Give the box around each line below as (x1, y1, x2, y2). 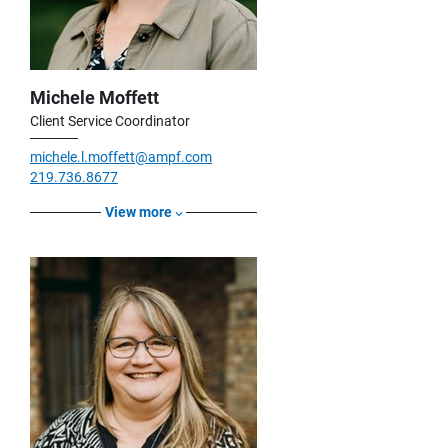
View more (105, 204, 172, 221)
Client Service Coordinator (30, 113, 190, 130)
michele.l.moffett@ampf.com (30, 149, 212, 166)
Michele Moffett (30, 87, 159, 109)
